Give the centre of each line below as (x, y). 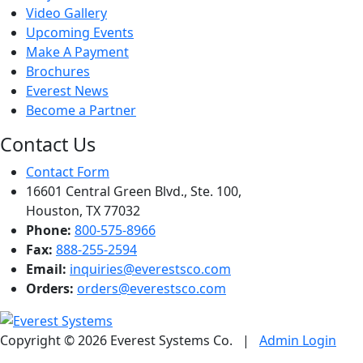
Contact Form (68, 172)
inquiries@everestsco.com (150, 269)
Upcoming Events (80, 32)
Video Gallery (66, 13)
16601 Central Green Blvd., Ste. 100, (134, 191)
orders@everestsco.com (152, 288)
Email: (46, 269)
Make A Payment (77, 52)
